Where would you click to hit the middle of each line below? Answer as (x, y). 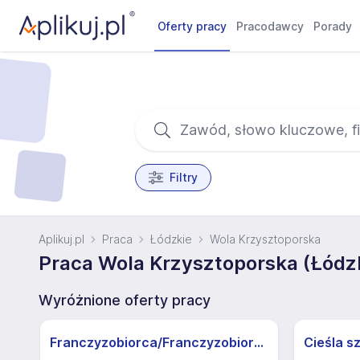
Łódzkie (171, 239)
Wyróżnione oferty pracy (125, 300)
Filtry (183, 177)
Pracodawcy (270, 26)
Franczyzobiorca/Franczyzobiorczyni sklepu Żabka (259, 342)
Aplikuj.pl (61, 239)
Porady (333, 26)
